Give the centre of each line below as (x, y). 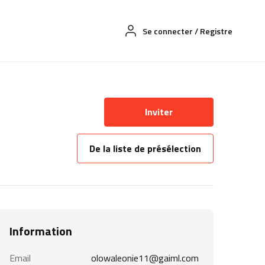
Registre (216, 31)
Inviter (159, 112)
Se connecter (168, 31)
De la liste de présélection (145, 149)
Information (41, 231)
